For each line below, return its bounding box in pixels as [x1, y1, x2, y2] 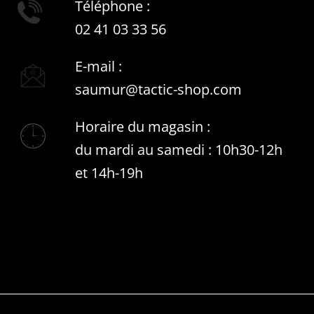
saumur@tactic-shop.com [75, 79, 242, 99]
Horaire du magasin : [75, 116, 210, 136]
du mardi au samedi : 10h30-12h [75, 139, 282, 159]
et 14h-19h [75, 163, 143, 182]
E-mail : [75, 56, 122, 76]
